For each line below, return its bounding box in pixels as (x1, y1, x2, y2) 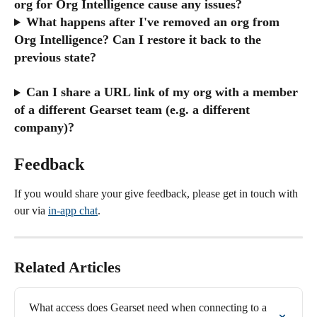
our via (14, 204, 48, 217)
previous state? (14, 50, 100, 64)
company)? (14, 120, 74, 135)
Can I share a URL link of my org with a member (25, 85, 301, 100)
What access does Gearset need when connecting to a (29, 301, 270, 314)
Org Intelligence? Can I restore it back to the (14, 32, 265, 47)
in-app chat (48, 204, 98, 217)
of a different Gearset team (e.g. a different (14, 103, 253, 117)
